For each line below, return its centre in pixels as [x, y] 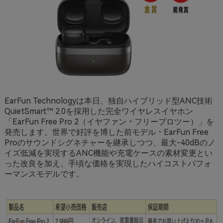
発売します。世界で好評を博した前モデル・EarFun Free [106, 132]
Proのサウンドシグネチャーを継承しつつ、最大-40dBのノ [110, 142]
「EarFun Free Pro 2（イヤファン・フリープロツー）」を [109, 121]
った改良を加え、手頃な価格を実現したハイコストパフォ [108, 163]
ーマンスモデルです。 [44, 174]
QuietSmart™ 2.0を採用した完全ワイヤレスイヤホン [99, 111]
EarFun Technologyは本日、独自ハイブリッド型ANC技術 [108, 101]
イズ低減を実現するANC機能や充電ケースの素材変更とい [108, 153]
